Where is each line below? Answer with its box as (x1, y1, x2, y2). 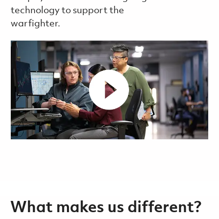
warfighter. (10, 19, 60, 29)
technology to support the (10, 6, 124, 16)
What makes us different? (10, 200, 201, 217)
